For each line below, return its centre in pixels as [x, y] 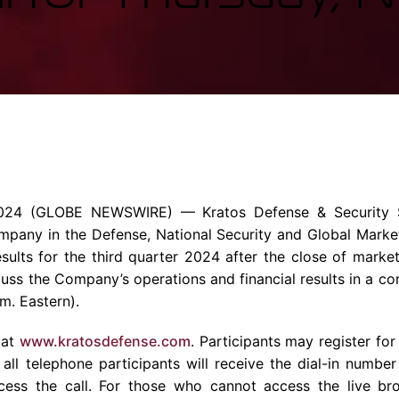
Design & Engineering [184, 103]
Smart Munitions [330, 27]
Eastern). [47, 301]
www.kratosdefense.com [105, 341]
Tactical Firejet [168, 15]
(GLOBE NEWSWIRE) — [112, 212]
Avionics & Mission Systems [203, 44]
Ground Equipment [175, 73]
